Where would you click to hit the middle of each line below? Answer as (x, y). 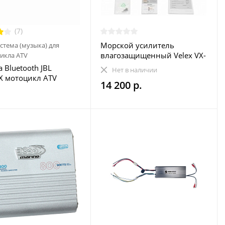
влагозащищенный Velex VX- (153, 55)
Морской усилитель (137, 45)
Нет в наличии (134, 70)
